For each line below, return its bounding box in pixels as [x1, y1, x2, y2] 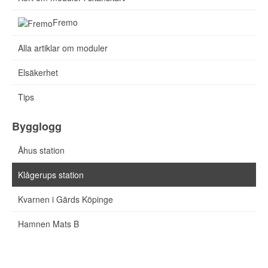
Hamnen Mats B [18, 218, 79, 230]
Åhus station [18, 144, 65, 157]
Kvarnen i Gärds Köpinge [18, 193, 113, 206]
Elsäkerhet [18, 66, 58, 79]
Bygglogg [12, 118, 62, 135]
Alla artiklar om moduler [18, 42, 108, 54]
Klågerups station [18, 169, 84, 181]
